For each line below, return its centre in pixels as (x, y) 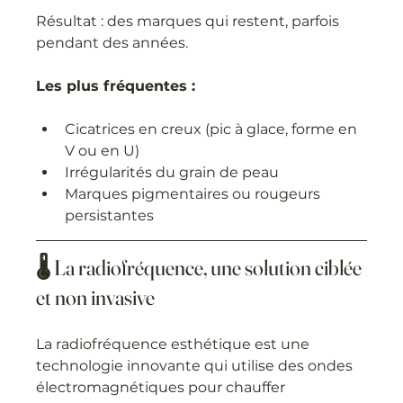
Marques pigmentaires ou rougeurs (195, 193)
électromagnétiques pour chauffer (163, 387)
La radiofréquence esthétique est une (175, 344)
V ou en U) (103, 150)
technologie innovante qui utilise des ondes (197, 365)
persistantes (110, 215)
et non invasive (96, 297)
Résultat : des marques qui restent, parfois (190, 21)
